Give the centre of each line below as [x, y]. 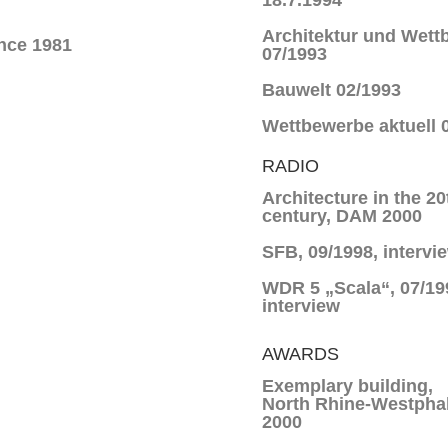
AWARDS [300, 354]
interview [300, 306]
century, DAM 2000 [341, 216]
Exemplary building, [347, 386]
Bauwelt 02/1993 [331, 90]
